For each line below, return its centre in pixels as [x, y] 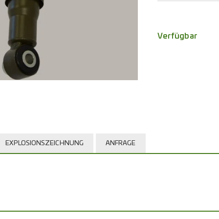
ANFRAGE [120, 143]
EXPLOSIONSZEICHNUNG [44, 143]
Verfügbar [177, 36]
